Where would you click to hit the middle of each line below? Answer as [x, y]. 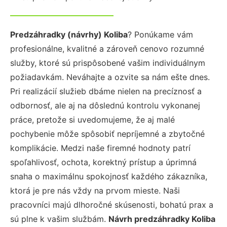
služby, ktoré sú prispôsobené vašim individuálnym [108, 63]
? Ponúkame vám [160, 34]
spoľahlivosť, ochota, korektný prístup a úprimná [103, 162]
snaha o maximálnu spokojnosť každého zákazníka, [109, 176]
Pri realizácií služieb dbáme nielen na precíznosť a [106, 91]
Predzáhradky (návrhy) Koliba [69, 34]
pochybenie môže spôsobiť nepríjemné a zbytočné [107, 134]
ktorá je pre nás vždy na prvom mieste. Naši [95, 191]
